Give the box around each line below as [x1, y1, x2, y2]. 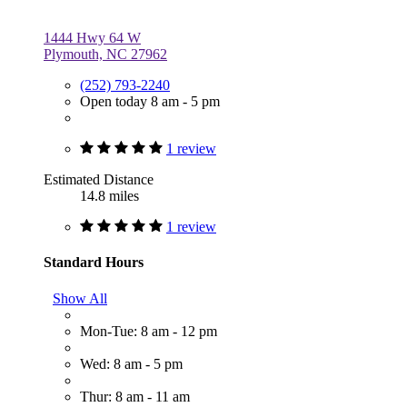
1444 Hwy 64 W [44, 30, 141, 46]
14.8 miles [80, 188, 139, 204]
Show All [53, 290, 107, 306]
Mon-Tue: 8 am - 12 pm [80, 323, 217, 339]
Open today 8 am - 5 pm [80, 94, 220, 110]
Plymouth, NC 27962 [44, 46, 167, 63]
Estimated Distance [44, 172, 154, 188]
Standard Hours [44, 254, 144, 271]
